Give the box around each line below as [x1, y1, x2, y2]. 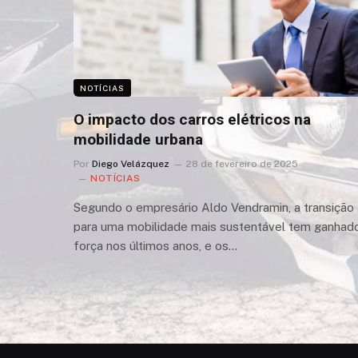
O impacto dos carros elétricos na [74, 109, 311, 129]
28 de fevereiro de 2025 [186, 157, 298, 169]
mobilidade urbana [74, 129, 203, 149]
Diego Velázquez [92, 157, 169, 169]
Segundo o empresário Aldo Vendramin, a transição [74, 200, 354, 214]
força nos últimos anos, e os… [74, 238, 237, 253]
